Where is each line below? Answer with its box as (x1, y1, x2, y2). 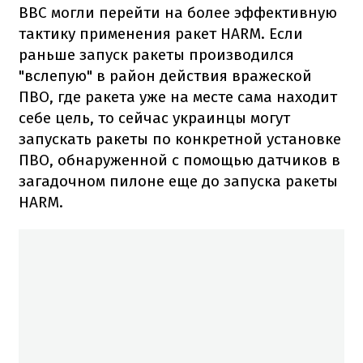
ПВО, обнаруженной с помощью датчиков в (19, 150, 340, 169)
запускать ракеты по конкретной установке (19, 129, 341, 148)
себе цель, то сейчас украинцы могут (19, 108, 290, 127)
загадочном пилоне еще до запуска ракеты (19, 171, 338, 190)
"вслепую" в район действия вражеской (19, 66, 312, 85)
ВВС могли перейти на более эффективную (19, 2, 337, 22)
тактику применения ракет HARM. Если (19, 23, 303, 43)
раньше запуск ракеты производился (19, 45, 294, 64)
